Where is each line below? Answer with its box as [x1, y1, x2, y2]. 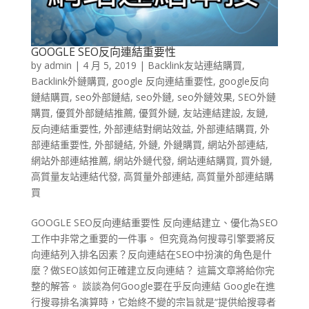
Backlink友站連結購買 [147, 58, 242, 72]
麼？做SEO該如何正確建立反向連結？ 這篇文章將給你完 [30, 263, 275, 277]
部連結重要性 [30, 137, 89, 151]
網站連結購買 [177, 153, 235, 167]
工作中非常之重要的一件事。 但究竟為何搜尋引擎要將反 [30, 231, 275, 245]
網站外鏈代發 [113, 153, 172, 167]
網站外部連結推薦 [30, 153, 108, 167]
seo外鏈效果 [177, 90, 232, 103]
